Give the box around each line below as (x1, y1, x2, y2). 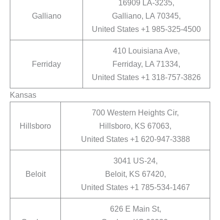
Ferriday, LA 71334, (112, 59, 180, 69)
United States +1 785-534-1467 (81, 183, 190, 192)
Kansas (10, 90, 36, 100)
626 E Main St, (110, 204, 161, 214)
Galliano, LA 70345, (112, 11, 181, 21)
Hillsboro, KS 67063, (99, 121, 171, 131)
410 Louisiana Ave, (113, 46, 180, 55)
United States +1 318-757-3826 (92, 73, 201, 82)
